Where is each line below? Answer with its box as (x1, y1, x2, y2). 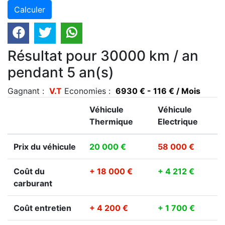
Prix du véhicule (14, 142, 76, 152)
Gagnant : (8, 86, 49, 96)
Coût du (14, 166, 45, 177)
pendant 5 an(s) (8, 64, 114, 81)
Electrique (158, 117, 198, 127)
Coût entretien (14, 203, 71, 213)
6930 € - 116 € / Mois (116, 86, 200, 96)
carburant (14, 178, 52, 189)
